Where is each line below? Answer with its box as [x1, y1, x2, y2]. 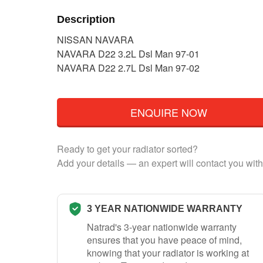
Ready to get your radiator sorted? [57, 141, 198, 156]
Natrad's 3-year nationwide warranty [87, 220, 237, 234]
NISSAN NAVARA [57, 33, 134, 47]
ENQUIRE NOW [130, 104, 207, 120]
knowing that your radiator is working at [87, 245, 249, 259]
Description [57, 13, 115, 25]
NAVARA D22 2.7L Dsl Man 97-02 [57, 61, 200, 75]
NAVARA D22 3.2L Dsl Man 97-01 [57, 47, 200, 61]
